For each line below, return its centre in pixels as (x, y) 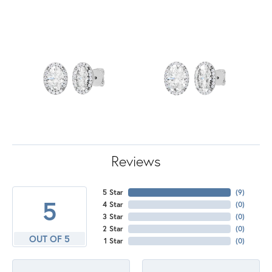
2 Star (113, 229)
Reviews (136, 161)
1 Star (113, 241)
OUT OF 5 (49, 239)
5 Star (113, 192)
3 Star (113, 217)
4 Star (113, 205)
